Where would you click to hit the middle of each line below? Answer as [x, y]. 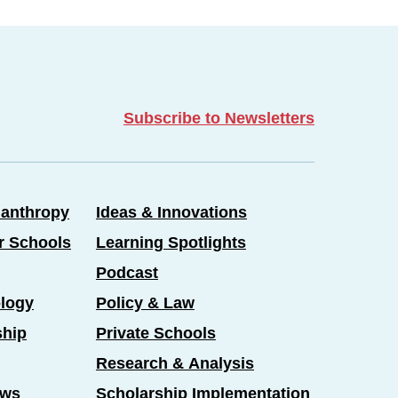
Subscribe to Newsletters [219, 119]
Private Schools [155, 334]
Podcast [127, 273]
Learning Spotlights [171, 243]
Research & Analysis [175, 364]
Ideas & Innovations [171, 213]
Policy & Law [145, 303]
